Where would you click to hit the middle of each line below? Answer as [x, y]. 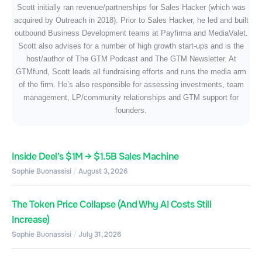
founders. [131, 110]
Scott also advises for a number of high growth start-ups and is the [131, 46]
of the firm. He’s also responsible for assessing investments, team [131, 84]
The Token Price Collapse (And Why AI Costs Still [111, 204]
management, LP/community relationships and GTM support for [131, 97]
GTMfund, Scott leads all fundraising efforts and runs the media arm [131, 71]
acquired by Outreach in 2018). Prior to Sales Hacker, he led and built [131, 20]
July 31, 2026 [99, 234]
